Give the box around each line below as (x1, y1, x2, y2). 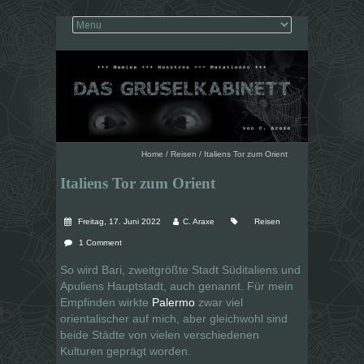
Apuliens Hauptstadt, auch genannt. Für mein (60, 279, 293, 292)
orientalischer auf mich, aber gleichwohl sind (60, 311, 288, 325)
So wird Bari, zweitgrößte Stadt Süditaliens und (60, 262, 301, 276)
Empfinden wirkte (60, 295, 152, 309)
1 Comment (79, 237, 122, 247)
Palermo (152, 295, 195, 309)
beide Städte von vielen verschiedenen (60, 327, 259, 341)
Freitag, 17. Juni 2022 (76, 216, 161, 226)
